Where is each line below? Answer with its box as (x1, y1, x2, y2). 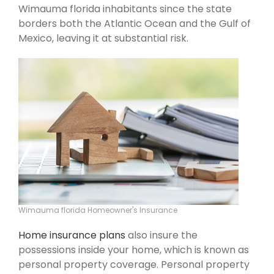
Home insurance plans (18, 228, 125, 242)
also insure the (125, 228, 198, 242)
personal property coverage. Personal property (18, 257, 250, 272)
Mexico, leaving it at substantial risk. (18, 31, 188, 45)
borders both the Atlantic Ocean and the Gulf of (18, 16, 251, 31)
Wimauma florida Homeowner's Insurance (18, 204, 177, 215)
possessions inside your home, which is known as (18, 242, 249, 257)
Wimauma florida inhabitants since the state (18, 1, 232, 16)
